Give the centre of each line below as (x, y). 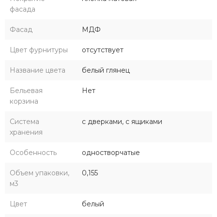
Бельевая (26, 90)
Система (24, 121)
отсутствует (103, 50)
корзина (24, 101)
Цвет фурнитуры (39, 50)
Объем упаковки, (39, 173)
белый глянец (106, 70)
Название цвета (38, 70)
